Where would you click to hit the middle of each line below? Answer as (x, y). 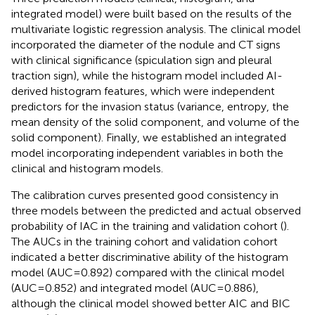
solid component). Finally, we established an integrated (149, 137)
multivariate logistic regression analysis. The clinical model (156, 29)
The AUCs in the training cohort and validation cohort (144, 241)
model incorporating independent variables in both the (147, 153)
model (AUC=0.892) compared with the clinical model (148, 272)
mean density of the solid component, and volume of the (155, 122)
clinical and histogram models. (87, 168)
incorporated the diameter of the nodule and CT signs (146, 44)
